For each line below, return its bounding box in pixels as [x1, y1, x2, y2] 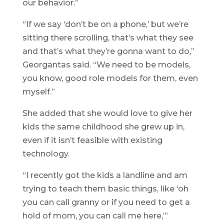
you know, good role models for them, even [22, 73, 198, 83]
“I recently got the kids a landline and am [22, 170, 187, 180]
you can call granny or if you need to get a [22, 197, 190, 207]
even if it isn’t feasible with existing [22, 135, 162, 145]
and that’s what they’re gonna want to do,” [22, 46, 194, 56]
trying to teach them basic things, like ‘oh [22, 184, 188, 194]
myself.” [22, 87, 55, 97]
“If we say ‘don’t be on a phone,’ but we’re [22, 19, 188, 29]
